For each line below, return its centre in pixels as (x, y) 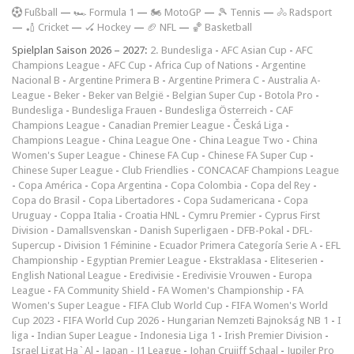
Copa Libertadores (132, 200)
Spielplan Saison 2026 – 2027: (81, 50)
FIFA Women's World (280, 305)
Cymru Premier (222, 215)
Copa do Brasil (46, 200)
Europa (296, 275)
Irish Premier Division (273, 335)
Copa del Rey (281, 185)
